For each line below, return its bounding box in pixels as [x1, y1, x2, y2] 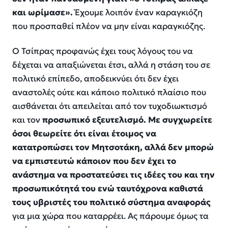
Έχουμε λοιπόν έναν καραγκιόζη [73, 7, 203, 18]
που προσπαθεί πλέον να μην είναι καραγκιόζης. [12, 21, 205, 32]
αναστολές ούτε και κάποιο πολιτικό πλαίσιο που [12, 87, 206, 98]
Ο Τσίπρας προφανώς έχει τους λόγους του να [12, 45, 193, 56]
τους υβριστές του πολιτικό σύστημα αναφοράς [12, 196, 211, 208]
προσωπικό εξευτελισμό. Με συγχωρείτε [42, 114, 212, 125]
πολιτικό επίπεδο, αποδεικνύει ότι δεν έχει [12, 73, 179, 84]
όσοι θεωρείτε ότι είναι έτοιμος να [12, 128, 156, 139]
